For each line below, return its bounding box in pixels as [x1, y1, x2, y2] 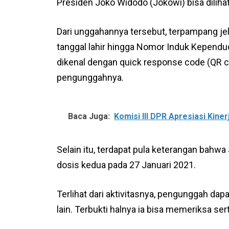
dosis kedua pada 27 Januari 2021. [57, 159, 196, 170]
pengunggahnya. [57, 72, 124, 83]
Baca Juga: [68, 111, 110, 121]
